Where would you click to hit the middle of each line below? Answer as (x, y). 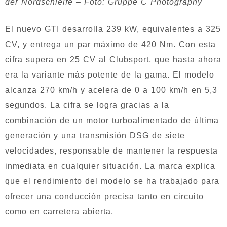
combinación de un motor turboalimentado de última (112, 121)
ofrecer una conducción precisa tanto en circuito (104, 197)
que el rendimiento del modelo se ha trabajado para (112, 181)
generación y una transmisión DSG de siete (95, 136)
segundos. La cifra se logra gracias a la (87, 105)
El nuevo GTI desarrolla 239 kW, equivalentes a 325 (113, 29)
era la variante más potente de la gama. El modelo (110, 75)
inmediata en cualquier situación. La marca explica (110, 166)
